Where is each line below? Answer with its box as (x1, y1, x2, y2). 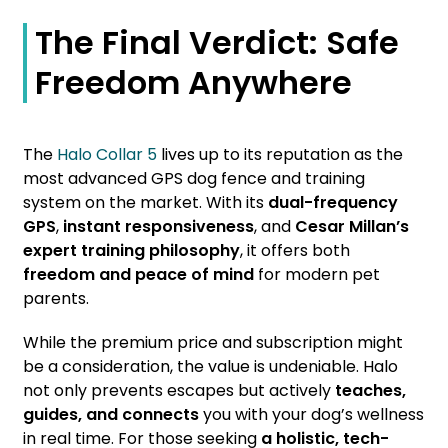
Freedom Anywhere (35, 60, 352, 106)
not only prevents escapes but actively (23, 379, 335, 403)
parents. (23, 287, 89, 311)
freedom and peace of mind (23, 263, 254, 287)
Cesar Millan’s (295, 215, 409, 239)
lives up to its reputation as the (157, 143, 403, 167)
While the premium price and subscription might (23, 331, 403, 355)
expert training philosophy (23, 239, 240, 263)
